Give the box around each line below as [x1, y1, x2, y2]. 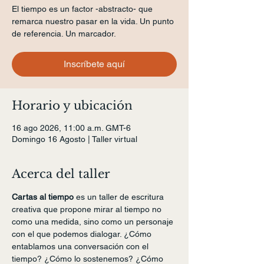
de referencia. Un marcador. [12, 28, 116, 38]
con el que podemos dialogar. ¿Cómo [12, 229, 154, 239]
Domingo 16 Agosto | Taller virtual [12, 134, 137, 144]
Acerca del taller [12, 166, 110, 181]
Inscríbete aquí [64, 58, 125, 70]
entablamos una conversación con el [12, 241, 151, 251]
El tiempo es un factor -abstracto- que [12, 4, 153, 14]
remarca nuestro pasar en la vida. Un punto [12, 16, 174, 26]
